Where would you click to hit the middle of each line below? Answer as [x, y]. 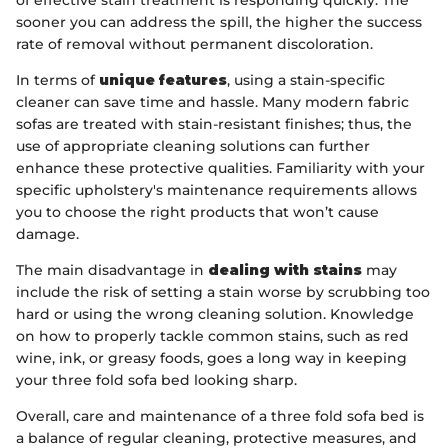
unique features [163, 79]
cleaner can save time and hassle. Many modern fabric [212, 101]
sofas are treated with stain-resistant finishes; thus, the [214, 123]
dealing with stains [285, 269]
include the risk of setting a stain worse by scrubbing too [223, 291]
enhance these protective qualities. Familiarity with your [220, 167]
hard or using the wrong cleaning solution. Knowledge [215, 313]
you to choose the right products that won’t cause [197, 211]
